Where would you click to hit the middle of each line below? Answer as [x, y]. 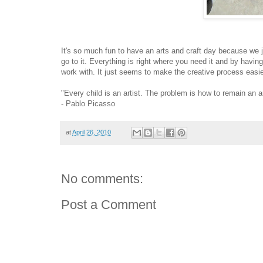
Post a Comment [109, 205]
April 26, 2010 [92, 132]
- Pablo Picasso [88, 103]
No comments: [102, 179]
